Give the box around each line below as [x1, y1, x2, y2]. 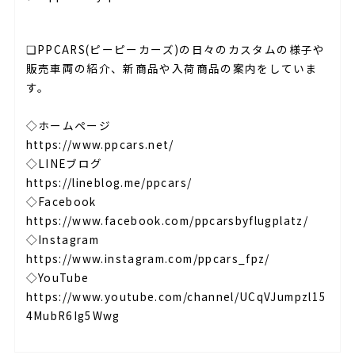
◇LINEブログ [25, 155, 103, 172]
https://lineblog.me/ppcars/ [25, 174, 193, 191]
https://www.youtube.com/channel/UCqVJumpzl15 [25, 288, 327, 305]
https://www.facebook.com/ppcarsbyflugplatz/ [25, 212, 308, 229]
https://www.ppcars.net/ [25, 136, 174, 153]
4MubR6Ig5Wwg [25, 307, 120, 324]
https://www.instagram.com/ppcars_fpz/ [25, 250, 270, 267]
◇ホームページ [25, 117, 112, 134]
